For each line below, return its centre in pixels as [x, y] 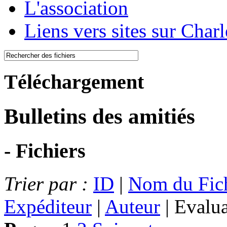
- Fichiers [45, 151]
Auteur [133, 206]
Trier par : [49, 183]
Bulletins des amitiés [100, 117]
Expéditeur [48, 206]
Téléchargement [74, 82]
